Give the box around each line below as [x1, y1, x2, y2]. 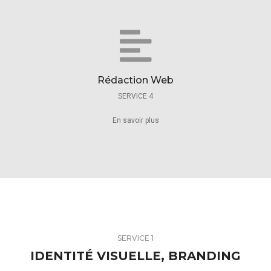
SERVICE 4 [118, 92, 153, 100]
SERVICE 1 [117, 233, 154, 243]
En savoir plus [112, 116, 159, 125]
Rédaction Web [97, 74, 174, 86]
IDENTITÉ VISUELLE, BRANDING [30, 249, 241, 263]
